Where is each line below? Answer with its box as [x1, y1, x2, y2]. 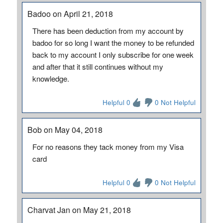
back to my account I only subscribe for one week [32, 49, 194, 60]
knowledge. [32, 73, 69, 84]
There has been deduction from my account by [32, 25, 184, 36]
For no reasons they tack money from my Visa [32, 141, 184, 152]
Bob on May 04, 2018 [27, 124, 103, 135]
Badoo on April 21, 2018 [27, 8, 113, 19]
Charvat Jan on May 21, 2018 [27, 204, 131, 216]
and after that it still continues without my [32, 61, 163, 72]
